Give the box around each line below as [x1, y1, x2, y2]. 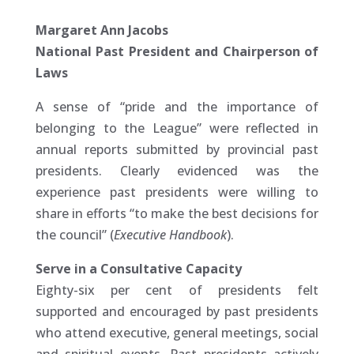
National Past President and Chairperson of [35, 43, 319, 61]
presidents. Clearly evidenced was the [35, 162, 319, 180]
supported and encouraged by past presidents [35, 303, 319, 321]
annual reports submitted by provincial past [35, 141, 319, 159]
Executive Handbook [113, 226, 227, 244]
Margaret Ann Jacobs [35, 21, 168, 40]
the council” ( [35, 226, 114, 244]
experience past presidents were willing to [35, 183, 319, 201]
